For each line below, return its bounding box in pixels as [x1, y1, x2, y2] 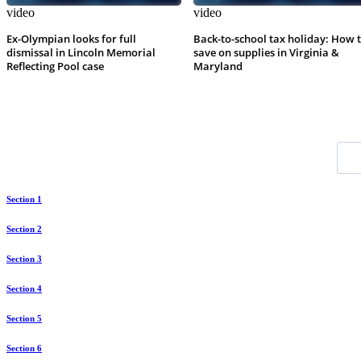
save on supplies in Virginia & [193, 45, 339, 60]
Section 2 [6, 224, 42, 234]
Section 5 [6, 313, 42, 324]
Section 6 [6, 343, 42, 353]
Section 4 [6, 284, 42, 294]
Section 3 [6, 254, 42, 264]
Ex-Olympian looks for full [6, 31, 136, 47]
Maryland [193, 59, 243, 74]
